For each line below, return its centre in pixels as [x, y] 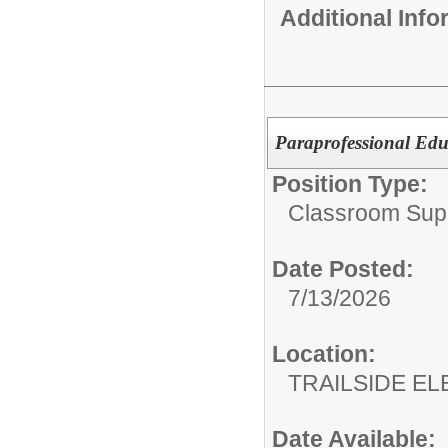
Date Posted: [343, 269]
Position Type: [350, 184]
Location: [324, 354]
